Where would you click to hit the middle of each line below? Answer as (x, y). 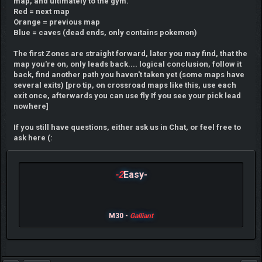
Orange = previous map (56, 22)
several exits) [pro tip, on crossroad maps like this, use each (125, 85)
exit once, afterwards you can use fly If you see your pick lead (127, 95)
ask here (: (33, 137)
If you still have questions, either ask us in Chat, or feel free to (127, 127)
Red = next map (41, 11)
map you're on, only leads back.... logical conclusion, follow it (127, 64)
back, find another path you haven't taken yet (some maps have (129, 74)
